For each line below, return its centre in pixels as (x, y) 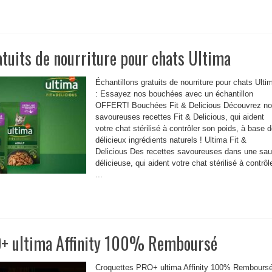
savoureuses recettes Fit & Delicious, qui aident (180, 117)
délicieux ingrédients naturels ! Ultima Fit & (171, 140)
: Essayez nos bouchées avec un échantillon (174, 94)
